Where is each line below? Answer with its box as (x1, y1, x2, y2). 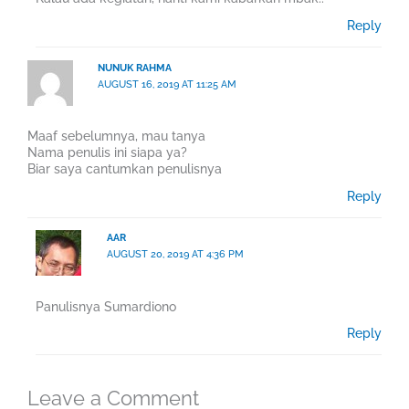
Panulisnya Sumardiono (36, 299, 177, 314)
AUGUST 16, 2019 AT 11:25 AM (98, 78, 237, 90)
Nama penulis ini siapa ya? (27, 145, 187, 160)
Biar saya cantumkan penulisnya (27, 162, 222, 176)
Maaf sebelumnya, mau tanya (27, 129, 205, 143)
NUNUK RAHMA (98, 61, 173, 74)
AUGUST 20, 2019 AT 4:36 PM (106, 248, 244, 261)
